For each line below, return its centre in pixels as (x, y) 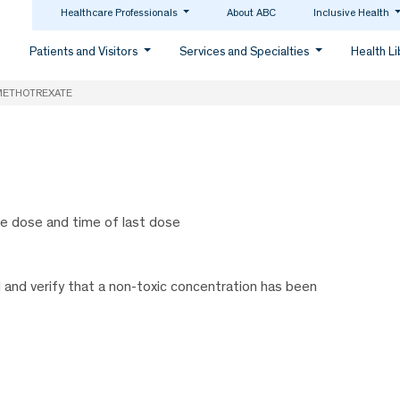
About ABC (252, 12)
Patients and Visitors (85, 51)
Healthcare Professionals (120, 12)
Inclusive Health (353, 12)
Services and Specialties (246, 51)
